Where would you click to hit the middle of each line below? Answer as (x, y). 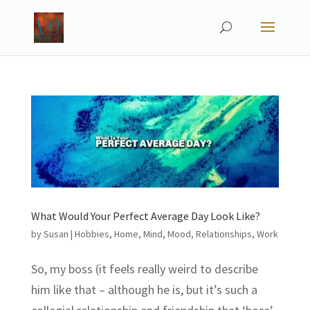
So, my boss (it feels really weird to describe (144, 268)
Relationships (224, 234)
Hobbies (92, 234)
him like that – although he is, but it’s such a (144, 289)
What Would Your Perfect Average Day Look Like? (145, 216)
